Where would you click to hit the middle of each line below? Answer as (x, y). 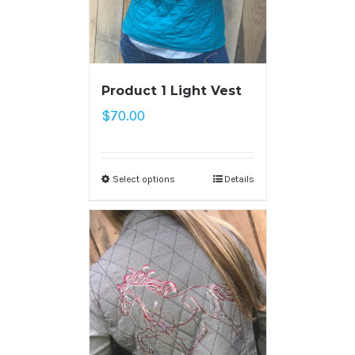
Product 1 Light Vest (171, 91)
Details (239, 179)
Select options (143, 179)
